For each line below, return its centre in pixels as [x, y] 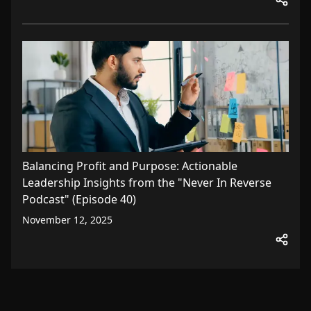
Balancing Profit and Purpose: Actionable [130, 166]
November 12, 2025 [67, 220]
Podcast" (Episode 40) [79, 199]
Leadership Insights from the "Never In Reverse [147, 183]
